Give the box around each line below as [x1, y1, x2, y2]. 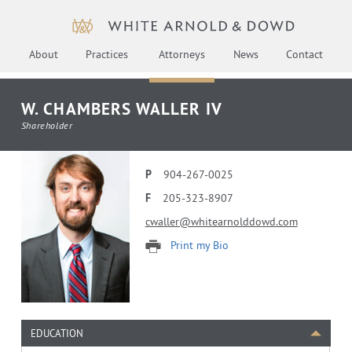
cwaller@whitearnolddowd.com [145, 214, 298, 229]
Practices [86, 47, 129, 61]
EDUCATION [30, 327, 83, 340]
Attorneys [159, 47, 206, 61]
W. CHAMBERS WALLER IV [20, 98, 222, 119]
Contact [285, 47, 323, 61]
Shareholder [20, 119, 73, 131]
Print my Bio [170, 238, 229, 252]
